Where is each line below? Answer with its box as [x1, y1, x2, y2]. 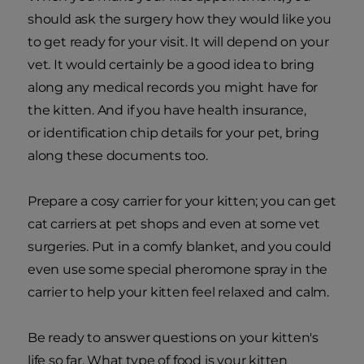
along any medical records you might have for [28, 80, 318, 96]
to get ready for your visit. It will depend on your [28, 34, 329, 50]
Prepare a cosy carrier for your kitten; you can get [28, 193, 336, 210]
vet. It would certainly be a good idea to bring [28, 57, 314, 73]
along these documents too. [28, 148, 208, 164]
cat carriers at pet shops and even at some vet [28, 216, 320, 232]
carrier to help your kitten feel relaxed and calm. [28, 284, 329, 301]
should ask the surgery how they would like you [28, 11, 331, 28]
